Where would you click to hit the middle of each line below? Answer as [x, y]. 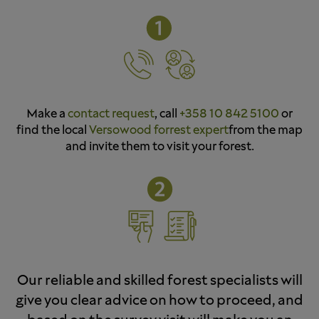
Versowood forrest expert [159, 131]
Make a [47, 115]
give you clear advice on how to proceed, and [159, 301]
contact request [111, 115]
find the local [53, 131]
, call [167, 115]
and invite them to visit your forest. [159, 147]
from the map [266, 131]
